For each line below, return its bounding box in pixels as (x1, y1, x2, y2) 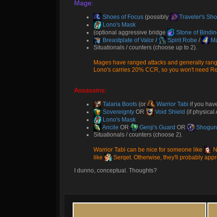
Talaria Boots (101, 101, 137, 108)
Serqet (112, 154, 131, 161)
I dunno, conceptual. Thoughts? (74, 167, 157, 174)
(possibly (143, 14, 170, 20)
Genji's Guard (138, 124, 175, 131)
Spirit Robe (166, 37, 197, 44)
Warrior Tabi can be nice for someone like (93, 146, 204, 153)
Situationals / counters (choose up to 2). (93, 44, 197, 51)
